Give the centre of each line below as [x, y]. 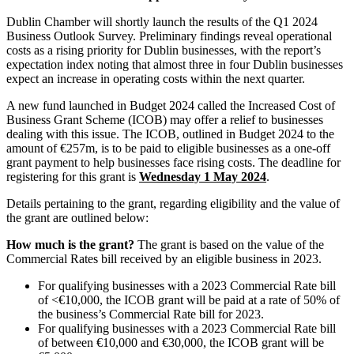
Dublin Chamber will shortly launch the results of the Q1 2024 [162, 22]
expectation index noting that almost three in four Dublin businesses [175, 65]
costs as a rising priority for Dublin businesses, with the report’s [164, 51]
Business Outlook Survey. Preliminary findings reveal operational [169, 36]
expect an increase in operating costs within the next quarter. [159, 79]
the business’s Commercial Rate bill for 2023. [151, 314]
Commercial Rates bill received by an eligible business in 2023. [166, 259]
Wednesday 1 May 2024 [203, 177]
